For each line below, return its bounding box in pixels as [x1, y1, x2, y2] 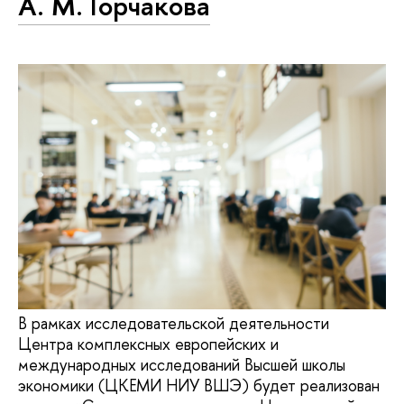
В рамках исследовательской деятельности [18, 312, 329, 335]
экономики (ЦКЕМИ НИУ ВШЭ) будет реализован [18, 374, 380, 398]
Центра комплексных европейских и [18, 333, 279, 356]
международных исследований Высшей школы [18, 353, 345, 377]
